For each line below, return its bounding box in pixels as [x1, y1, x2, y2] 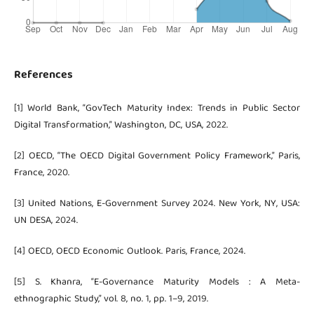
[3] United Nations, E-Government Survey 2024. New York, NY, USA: [13, 196, 301, 213]
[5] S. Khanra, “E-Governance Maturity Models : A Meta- [13, 274, 301, 292]
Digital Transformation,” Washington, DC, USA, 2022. [13, 117, 228, 135]
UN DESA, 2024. [13, 212, 78, 230]
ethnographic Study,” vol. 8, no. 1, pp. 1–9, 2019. [13, 291, 208, 308]
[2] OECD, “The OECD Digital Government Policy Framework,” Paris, [13, 148, 301, 165]
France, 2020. [13, 165, 69, 182]
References [13, 66, 73, 86]
